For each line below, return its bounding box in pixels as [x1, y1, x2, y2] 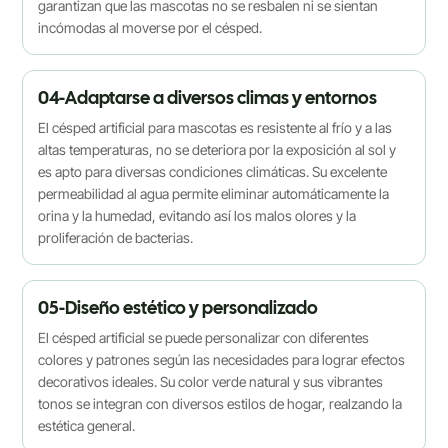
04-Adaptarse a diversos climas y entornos [38, 85, 378, 109]
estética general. [38, 416, 136, 434]
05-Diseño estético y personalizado [38, 295, 319, 319]
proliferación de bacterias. [38, 228, 194, 246]
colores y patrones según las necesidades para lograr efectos [38, 350, 406, 368]
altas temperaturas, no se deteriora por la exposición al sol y [38, 140, 397, 158]
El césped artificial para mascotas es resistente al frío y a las [38, 118, 393, 136]
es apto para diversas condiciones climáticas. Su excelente [38, 162, 388, 180]
